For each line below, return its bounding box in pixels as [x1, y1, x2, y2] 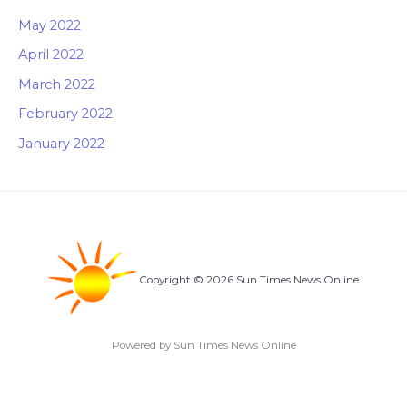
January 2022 [18, 135, 104, 153]
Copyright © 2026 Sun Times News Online [139, 273, 359, 286]
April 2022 [18, 46, 84, 64]
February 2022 [18, 105, 113, 123]
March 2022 [18, 75, 95, 93]
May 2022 [18, 16, 81, 34]
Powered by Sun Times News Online [111, 338, 296, 352]
